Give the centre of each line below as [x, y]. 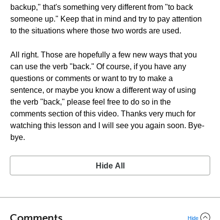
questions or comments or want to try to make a [92, 78]
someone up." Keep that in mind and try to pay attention [106, 19]
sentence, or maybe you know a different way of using [103, 90]
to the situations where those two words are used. [96, 31]
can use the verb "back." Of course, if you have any [98, 67]
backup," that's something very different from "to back [102, 7]
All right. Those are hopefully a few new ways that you [104, 55]
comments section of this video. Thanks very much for [103, 114]
